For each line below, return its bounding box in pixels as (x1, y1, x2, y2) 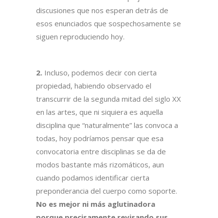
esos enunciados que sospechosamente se (36, 18, 181, 29)
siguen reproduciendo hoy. (36, 32, 125, 42)
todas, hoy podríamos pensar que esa (36, 133, 163, 144)
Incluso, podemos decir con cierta (42, 68, 157, 78)
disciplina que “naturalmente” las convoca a (36, 120, 178, 130)
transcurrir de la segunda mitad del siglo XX (36, 94, 181, 104)
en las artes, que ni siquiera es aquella (36, 107, 163, 117)
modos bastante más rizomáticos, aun (36, 160, 164, 170)
